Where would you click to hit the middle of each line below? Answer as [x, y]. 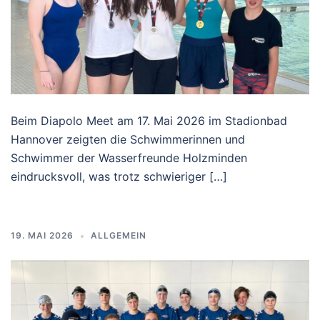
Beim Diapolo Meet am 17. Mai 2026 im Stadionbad [149, 121]
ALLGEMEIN [119, 236]
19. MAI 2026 [42, 236]
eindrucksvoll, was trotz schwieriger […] [119, 177]
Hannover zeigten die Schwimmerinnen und [128, 140]
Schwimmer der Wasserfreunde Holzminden [129, 158]
